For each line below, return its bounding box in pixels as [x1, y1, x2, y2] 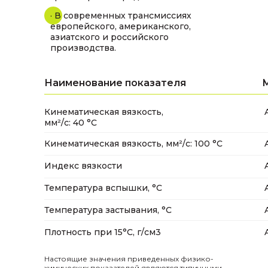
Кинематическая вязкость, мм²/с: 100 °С [44, 138, 223, 149]
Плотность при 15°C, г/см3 [44, 227, 161, 237]
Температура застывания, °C [44, 205, 172, 215]
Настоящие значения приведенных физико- [44, 254, 214, 263]
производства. [50, 42, 116, 53]
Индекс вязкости [44, 160, 122, 171]
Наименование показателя [44, 77, 186, 89]
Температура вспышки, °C [44, 182, 162, 193]
